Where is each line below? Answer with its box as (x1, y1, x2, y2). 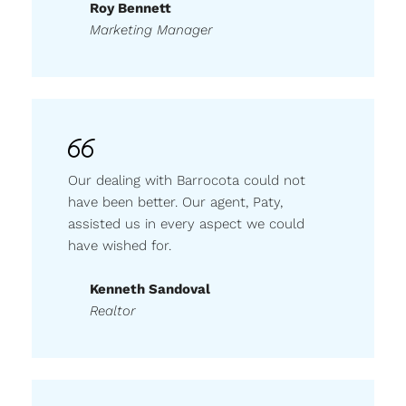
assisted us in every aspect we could (68, 216, 304, 232)
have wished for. (68, 237, 171, 254)
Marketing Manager (90, 22, 212, 38)
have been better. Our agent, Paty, (68, 194, 283, 210)
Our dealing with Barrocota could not (68, 172, 305, 188)
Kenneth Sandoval (90, 281, 210, 297)
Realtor (90, 303, 135, 319)
